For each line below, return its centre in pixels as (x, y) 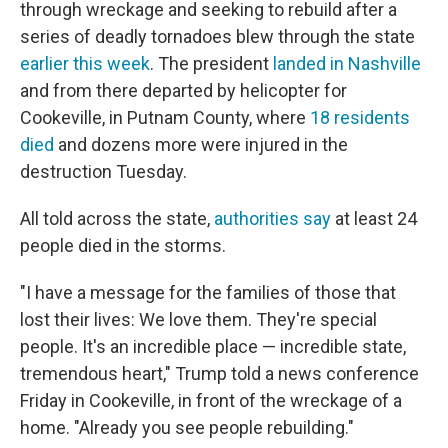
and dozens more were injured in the (201, 145)
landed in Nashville (347, 64)
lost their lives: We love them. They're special (198, 320)
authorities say (272, 219)
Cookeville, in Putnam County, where (165, 118)
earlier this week (85, 64)
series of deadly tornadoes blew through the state (217, 37)
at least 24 (374, 219)
